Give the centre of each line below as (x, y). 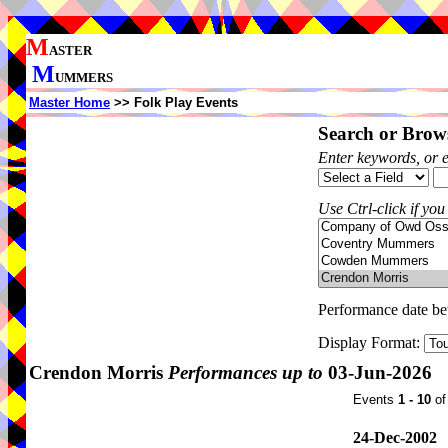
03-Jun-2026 (377, 372)
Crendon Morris (98, 372)
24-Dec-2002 (395, 437)
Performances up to (245, 372)
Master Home (69, 102)
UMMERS (84, 77)
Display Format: (371, 342)
